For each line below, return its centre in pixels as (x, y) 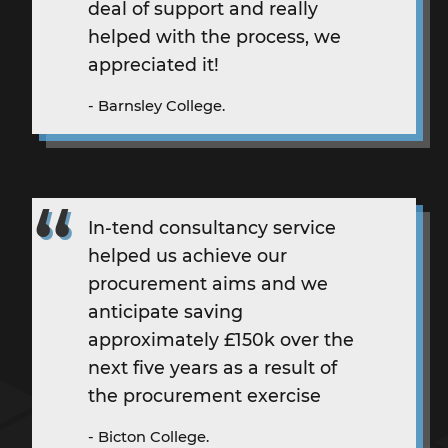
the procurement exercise (204, 395)
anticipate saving (165, 311)
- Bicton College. (148, 436)
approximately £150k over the (221, 339)
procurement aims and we (208, 283)
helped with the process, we (214, 36)
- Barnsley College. (156, 105)
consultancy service (245, 227)
